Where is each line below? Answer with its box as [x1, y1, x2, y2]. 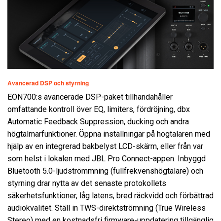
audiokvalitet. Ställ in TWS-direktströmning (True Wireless [7, 203, 206, 213]
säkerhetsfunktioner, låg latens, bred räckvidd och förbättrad [7, 190, 214, 200]
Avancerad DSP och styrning [7, 78, 89, 87]
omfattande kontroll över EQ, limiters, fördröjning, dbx [7, 104, 190, 114]
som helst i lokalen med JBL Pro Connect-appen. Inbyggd [7, 153, 206, 163]
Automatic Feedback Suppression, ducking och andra [7, 116, 189, 126]
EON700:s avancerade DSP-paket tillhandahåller [7, 92, 173, 102]
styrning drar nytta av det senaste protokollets [7, 178, 166, 188]
